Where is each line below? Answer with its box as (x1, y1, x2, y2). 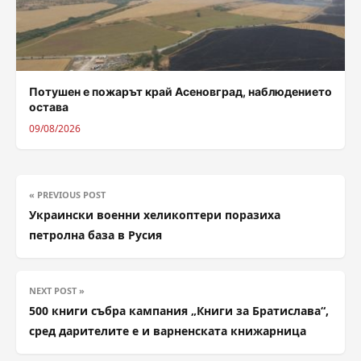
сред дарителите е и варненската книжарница (29, 322, 306, 338)
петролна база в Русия (29, 226, 162, 243)
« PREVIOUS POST (29, 188, 106, 201)
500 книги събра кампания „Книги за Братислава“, (29, 302, 329, 318)
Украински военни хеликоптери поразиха (29, 206, 280, 222)
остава (29, 99, 68, 114)
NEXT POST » (29, 284, 85, 297)
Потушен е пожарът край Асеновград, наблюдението (29, 84, 332, 98)
